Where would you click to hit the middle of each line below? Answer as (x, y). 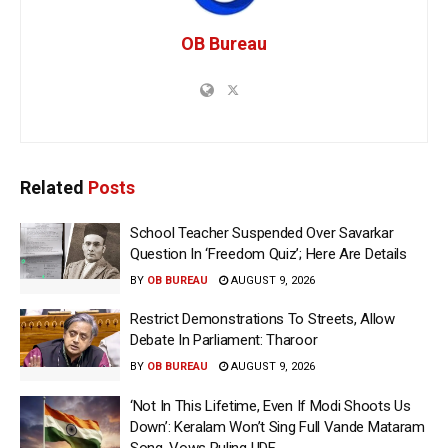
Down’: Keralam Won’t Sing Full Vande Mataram (277, 426)
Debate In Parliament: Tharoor (224, 340)
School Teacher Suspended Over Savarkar (262, 232)
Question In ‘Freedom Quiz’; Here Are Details (268, 253)
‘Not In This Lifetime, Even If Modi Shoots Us (270, 405)
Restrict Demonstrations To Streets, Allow (262, 319)
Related (52, 187)
